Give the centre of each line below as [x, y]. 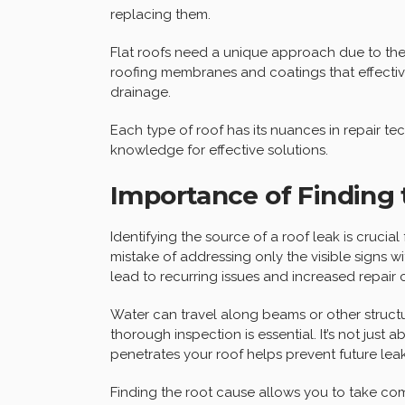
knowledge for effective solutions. [219, 150]
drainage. [141, 92]
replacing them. [160, 14]
